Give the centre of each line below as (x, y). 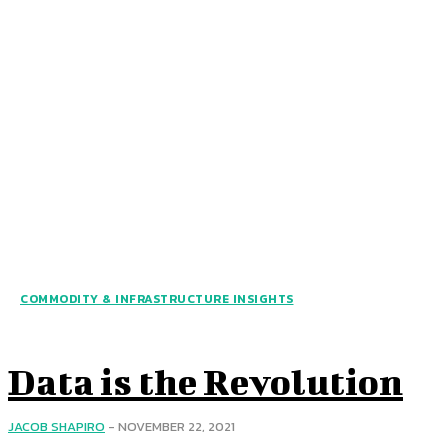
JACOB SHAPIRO (56, 426)
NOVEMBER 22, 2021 (176, 426)
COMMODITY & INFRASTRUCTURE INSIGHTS (157, 298)
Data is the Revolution (205, 380)
